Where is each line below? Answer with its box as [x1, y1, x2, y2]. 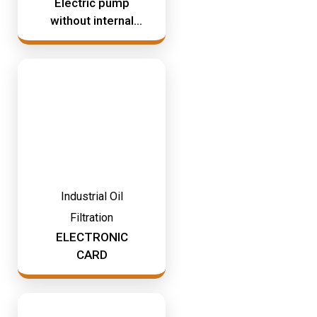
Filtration [70, 211, 113, 224]
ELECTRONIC [55, 230, 128, 244]
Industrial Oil [60, 190, 123, 203]
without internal [50, 13, 134, 28]
